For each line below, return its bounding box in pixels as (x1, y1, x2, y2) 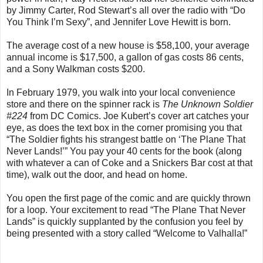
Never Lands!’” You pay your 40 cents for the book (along (6, 146, 242, 157)
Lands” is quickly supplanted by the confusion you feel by (6, 217, 243, 227)
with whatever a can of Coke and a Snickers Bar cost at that (6, 158, 252, 168)
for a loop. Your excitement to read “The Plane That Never (6, 205, 245, 215)
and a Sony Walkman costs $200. (6, 64, 145, 75)
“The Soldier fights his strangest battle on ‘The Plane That (6, 134, 245, 145)
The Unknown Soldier (162, 99, 253, 110)
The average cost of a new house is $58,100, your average (6, 41, 249, 51)
